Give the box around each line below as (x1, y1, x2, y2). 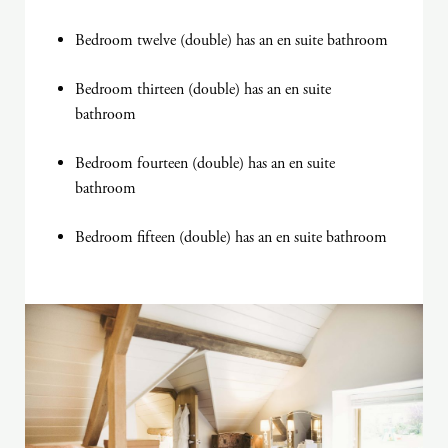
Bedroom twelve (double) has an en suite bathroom (75, 30, 388, 52)
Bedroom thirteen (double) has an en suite (75, 79, 331, 101)
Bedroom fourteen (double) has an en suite (75, 153, 335, 175)
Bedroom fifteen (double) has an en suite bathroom (75, 227, 387, 249)
